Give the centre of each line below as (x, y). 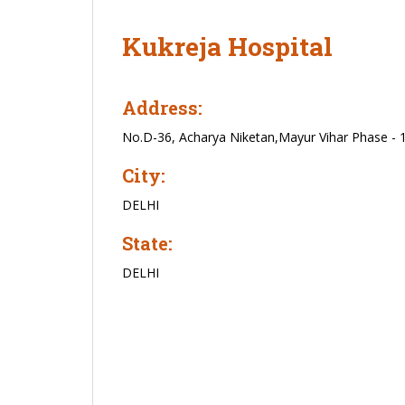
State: (147, 243)
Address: (162, 108)
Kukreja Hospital (227, 47)
